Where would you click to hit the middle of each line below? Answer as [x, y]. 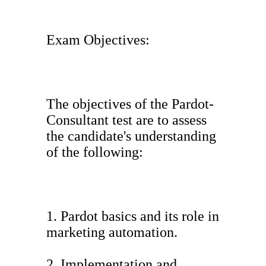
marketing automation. [112, 232]
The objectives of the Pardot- [130, 104]
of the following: [95, 152]
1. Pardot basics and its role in [133, 216]
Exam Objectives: [98, 40]
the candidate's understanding [131, 136]
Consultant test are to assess [126, 120]
